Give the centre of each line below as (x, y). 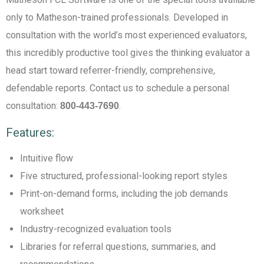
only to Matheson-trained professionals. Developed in (117, 17)
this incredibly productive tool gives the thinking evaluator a (128, 53)
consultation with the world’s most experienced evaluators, (126, 35)
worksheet (42, 211)
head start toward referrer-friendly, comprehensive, (110, 70)
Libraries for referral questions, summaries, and (118, 247)
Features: (30, 133)
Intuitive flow (47, 158)
